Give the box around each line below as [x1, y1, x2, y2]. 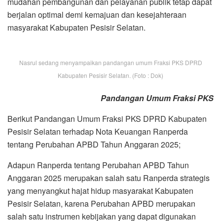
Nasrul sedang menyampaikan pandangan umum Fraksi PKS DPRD [19, 58, 202, 67]
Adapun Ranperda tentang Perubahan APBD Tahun [7, 159, 189, 171]
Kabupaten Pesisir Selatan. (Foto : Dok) [58, 71, 163, 79]
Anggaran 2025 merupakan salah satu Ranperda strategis [7, 172, 210, 184]
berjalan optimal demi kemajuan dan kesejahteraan [7, 8, 186, 20]
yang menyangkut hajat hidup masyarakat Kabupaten [7, 184, 193, 196]
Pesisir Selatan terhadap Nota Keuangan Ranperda [7, 125, 188, 137]
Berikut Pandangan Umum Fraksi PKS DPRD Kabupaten [7, 112, 207, 124]
